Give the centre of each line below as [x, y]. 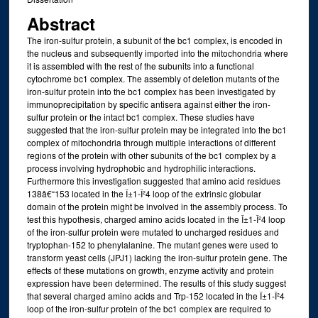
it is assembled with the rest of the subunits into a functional [140, 66]
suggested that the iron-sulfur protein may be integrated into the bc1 [157, 130]
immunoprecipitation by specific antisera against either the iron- [148, 104]
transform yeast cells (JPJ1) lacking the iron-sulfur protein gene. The [157, 258]
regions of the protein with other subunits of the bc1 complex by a [151, 155]
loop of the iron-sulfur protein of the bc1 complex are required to [149, 309]
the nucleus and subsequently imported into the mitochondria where [157, 53]
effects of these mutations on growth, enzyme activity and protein [150, 270]
